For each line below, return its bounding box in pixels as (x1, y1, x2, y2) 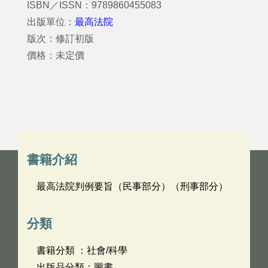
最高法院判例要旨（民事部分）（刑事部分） (36, 181, 228, 191)
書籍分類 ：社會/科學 (36, 245, 127, 255)
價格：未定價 (27, 50, 84, 60)
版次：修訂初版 (27, 33, 94, 44)
